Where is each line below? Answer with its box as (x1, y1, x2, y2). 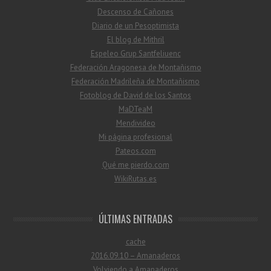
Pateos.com (115, 145, 156, 156)
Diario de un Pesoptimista (92, 20, 179, 31)
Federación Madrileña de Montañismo (71, 76, 200, 87)
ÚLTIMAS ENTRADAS (99, 211, 172, 226)
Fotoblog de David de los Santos (80, 90, 191, 100)
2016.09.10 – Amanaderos (91, 250, 180, 261)
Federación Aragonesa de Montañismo (70, 62, 201, 73)
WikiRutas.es (114, 173, 157, 184)
